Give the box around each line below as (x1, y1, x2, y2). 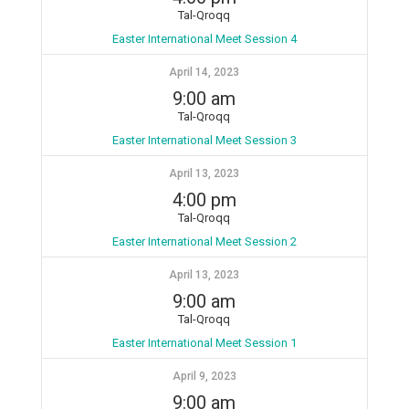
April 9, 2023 (172, 370, 236, 383)
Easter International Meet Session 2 (111, 235, 297, 248)
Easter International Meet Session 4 (111, 32, 297, 46)
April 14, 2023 (169, 66, 240, 79)
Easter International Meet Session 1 (111, 336, 297, 350)
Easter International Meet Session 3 (111, 133, 297, 147)
